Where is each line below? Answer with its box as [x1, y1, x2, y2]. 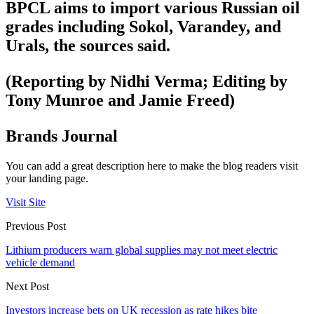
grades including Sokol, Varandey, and [6, 18, 281, 36]
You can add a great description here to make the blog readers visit [6, 160, 298, 172]
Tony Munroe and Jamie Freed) [6, 91, 235, 110]
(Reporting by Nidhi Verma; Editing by [6, 72, 287, 91]
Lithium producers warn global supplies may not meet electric [6, 244, 278, 257]
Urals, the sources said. [6, 36, 170, 55]
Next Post [6, 280, 49, 293]
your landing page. [6, 172, 88, 185]
